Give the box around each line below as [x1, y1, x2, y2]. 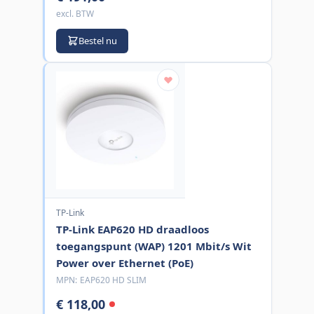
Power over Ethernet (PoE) [55, 255, 193, 270]
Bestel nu [78, 34, 117, 47]
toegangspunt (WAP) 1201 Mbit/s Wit [55, 238, 252, 253]
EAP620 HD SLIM [79, 273, 146, 286]
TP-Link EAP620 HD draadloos [55, 221, 209, 236]
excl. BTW [55, 7, 94, 20]
